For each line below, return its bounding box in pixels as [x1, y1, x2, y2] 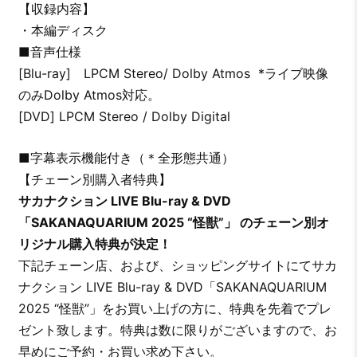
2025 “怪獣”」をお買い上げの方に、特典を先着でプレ [18, 300, 331, 317]
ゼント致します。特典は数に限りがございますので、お [18, 322, 337, 339]
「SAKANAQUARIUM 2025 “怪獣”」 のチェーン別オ [18, 214, 329, 231]
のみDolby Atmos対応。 [18, 87, 160, 104]
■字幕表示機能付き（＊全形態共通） [18, 150, 234, 167]
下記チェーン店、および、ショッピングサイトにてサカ [18, 257, 337, 274]
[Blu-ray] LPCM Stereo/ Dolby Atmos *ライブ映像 [18, 65, 328, 82]
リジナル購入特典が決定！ [18, 236, 175, 253]
